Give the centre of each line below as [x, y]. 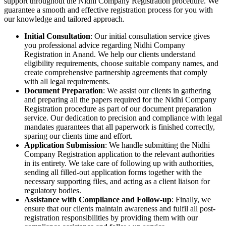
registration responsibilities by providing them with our [111, 218]
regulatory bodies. [54, 191]
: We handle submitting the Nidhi [157, 145]
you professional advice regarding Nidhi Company [105, 45]
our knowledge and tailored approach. [64, 19]
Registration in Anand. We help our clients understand [110, 54]
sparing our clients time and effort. [78, 136]
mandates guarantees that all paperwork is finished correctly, [120, 127]
